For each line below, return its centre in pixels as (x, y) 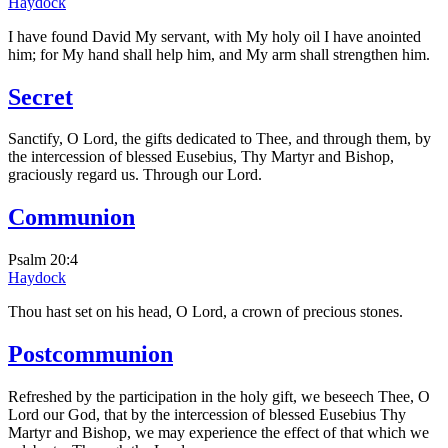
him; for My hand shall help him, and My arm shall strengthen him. (219, 54)
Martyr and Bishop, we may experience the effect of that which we (218, 433)
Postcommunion (90, 354)
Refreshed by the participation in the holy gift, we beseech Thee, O (219, 397)
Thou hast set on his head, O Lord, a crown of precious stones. (205, 312)
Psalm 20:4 (43, 260)
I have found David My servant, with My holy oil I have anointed (214, 36)
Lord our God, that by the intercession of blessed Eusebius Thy (207, 415)
